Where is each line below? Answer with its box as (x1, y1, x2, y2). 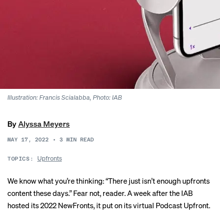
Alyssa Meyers (18, 118, 70, 129)
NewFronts (58, 200, 93, 210)
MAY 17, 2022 (7, 137, 49, 143)
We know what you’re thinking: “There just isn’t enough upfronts (7, 176, 210, 186)
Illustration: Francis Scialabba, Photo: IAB (7, 93, 122, 101)
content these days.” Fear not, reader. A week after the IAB (7, 188, 193, 198)
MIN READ (66, 137, 94, 143)
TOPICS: (7, 156, 34, 162)
